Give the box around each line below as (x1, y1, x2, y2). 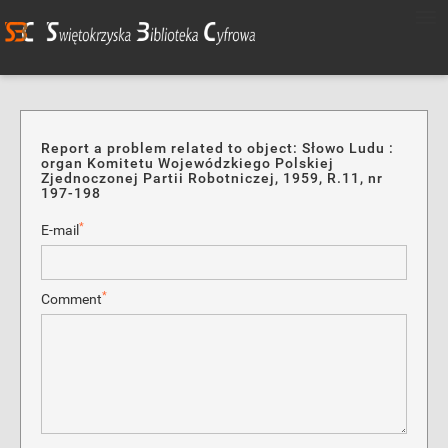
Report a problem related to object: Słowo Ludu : (41, 140, 394, 156)
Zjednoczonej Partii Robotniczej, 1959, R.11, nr (41, 170, 383, 186)
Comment (41, 291, 102, 307)
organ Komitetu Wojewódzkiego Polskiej (41, 155, 334, 171)
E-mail (41, 222, 79, 238)
